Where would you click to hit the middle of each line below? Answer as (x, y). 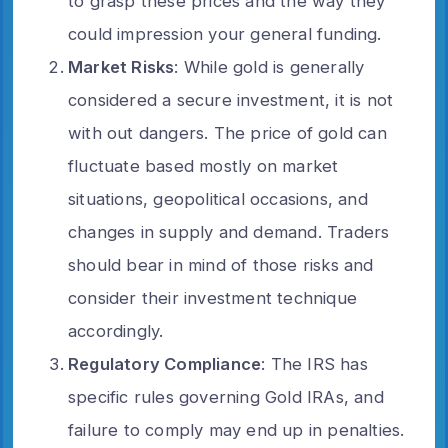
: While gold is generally (269, 66)
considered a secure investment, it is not (231, 99)
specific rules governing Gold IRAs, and (226, 396)
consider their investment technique (212, 297)
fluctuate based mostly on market (203, 165)
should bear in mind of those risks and (221, 264)
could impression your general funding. (225, 33)
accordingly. (116, 330)
